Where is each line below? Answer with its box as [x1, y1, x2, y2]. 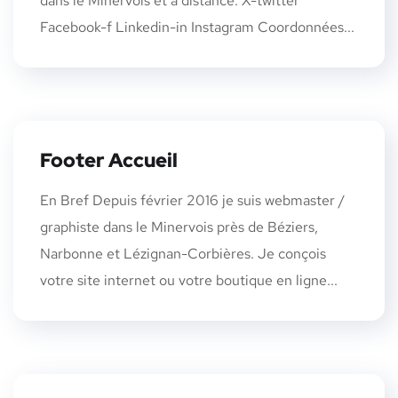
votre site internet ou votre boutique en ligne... [40, 270, 338, 290]
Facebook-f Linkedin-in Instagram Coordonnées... [40, 17, 354, 36]
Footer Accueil [40, 147, 178, 173]
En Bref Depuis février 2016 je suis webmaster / [40, 190, 345, 210]
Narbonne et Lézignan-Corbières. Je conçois [40, 243, 326, 263]
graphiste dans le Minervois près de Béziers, [40, 217, 318, 236]
